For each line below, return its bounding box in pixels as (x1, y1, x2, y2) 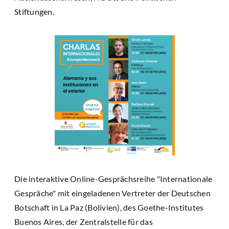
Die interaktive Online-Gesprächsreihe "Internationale (14, 173, 213, 184)
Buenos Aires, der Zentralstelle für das (14, 216, 153, 226)
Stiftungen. (14, 6, 54, 16)
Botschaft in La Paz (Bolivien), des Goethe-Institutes (14, 202, 204, 212)
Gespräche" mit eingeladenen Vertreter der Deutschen (14, 188, 211, 198)
